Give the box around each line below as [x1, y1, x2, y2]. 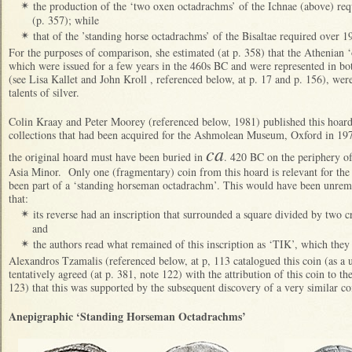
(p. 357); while [32, 12, 99, 27]
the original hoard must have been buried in [9, 148, 206, 164]
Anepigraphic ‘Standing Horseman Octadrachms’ [9, 307, 246, 324]
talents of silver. [9, 84, 79, 100]
